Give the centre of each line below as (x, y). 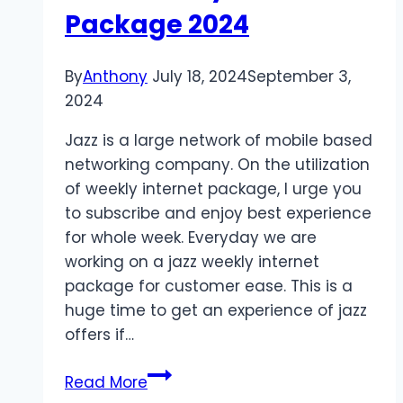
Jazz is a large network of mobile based (219, 141)
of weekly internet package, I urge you (213, 189)
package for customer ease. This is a (209, 287)
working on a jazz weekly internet (192, 262)
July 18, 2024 (200, 77)
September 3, (299, 77)
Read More (106, 383)
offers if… (99, 335)
